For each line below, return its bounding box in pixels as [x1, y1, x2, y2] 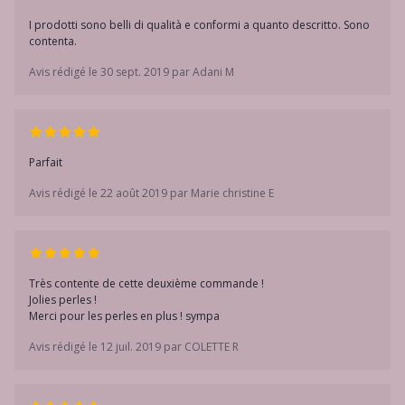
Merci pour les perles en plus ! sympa [29, 308, 220, 324]
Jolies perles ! [29, 292, 97, 307]
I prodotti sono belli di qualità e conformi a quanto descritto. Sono [29, 17, 370, 33]
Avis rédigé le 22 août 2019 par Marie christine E [29, 185, 274, 201]
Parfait [29, 155, 62, 170]
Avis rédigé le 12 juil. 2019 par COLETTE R [29, 339, 239, 354]
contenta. [29, 33, 77, 49]
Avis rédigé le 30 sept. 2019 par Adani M [29, 64, 234, 80]
